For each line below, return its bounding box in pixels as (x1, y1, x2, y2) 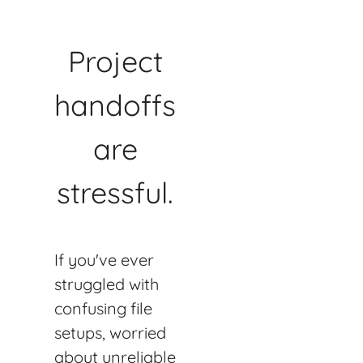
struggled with (54, 273, 159, 294)
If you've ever (54, 249, 154, 270)
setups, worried (54, 322, 166, 343)
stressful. (57, 173, 173, 211)
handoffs (54, 86, 176, 123)
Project (67, 42, 163, 79)
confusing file (54, 297, 152, 318)
